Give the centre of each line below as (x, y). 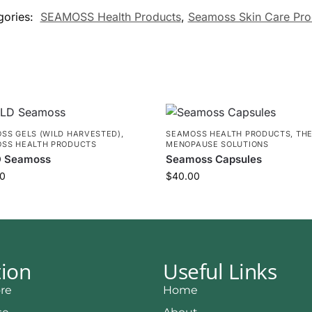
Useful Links (220, 271)
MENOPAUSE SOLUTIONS (217, 144)
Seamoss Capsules (214, 159)
